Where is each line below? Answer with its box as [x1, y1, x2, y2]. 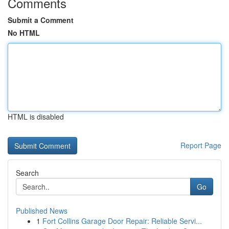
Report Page [180, 140, 221, 150]
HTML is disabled [8, 111, 64, 122]
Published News [16, 205, 67, 216]
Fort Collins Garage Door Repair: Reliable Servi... [42, 216, 202, 226]
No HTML [8, 28, 40, 38]
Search [16, 168, 39, 178]
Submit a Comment [8, 15, 74, 25]
